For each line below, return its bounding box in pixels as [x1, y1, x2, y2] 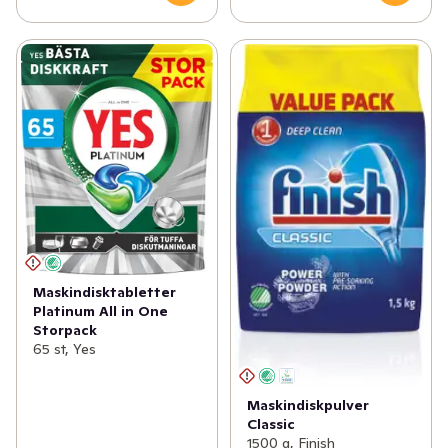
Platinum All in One [33, 301, 168, 320]
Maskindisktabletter [33, 282, 176, 301]
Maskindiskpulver [246, 396, 369, 415]
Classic [246, 415, 295, 434]
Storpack [33, 320, 97, 339]
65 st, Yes [33, 339, 96, 358]
